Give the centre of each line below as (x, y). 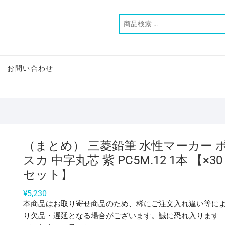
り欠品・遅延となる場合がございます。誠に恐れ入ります (121, 216)
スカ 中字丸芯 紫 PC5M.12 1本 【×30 (123, 160)
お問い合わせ (30, 68)
